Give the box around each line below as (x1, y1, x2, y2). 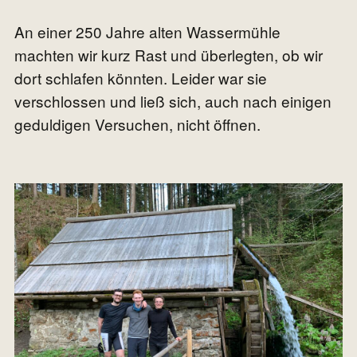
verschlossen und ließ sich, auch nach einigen (14, 90, 331, 112)
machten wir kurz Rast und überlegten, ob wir (14, 44, 323, 66)
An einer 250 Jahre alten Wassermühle (14, 21, 280, 43)
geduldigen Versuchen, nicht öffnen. (14, 113, 261, 135)
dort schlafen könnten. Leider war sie (14, 67, 267, 89)
